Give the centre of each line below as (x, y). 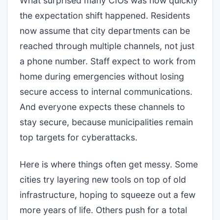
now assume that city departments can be (105, 31)
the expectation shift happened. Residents (105, 15)
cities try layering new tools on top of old (103, 179)
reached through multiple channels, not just (107, 46)
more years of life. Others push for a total (103, 210)
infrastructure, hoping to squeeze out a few (108, 195)
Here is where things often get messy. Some (109, 164)
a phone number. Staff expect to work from (108, 61)
